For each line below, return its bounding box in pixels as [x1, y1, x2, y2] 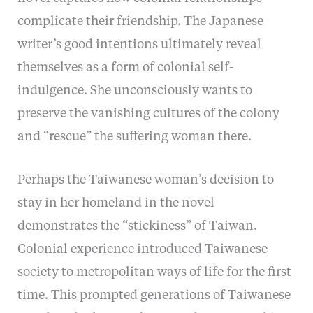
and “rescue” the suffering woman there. [17, 130, 252, 143]
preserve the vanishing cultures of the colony [17, 107, 279, 120]
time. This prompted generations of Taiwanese [17, 289, 291, 302]
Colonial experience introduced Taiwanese [17, 242, 268, 256]
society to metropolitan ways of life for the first [17, 265, 291, 279]
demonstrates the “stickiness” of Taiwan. [17, 219, 257, 233]
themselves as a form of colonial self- [17, 61, 233, 74]
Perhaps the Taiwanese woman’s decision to [17, 173, 274, 187]
